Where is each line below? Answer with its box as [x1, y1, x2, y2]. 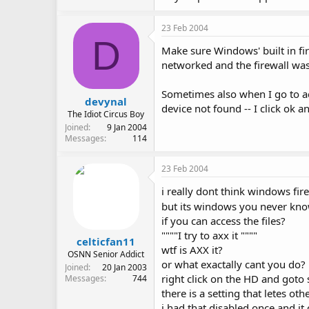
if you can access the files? [161, 213, 286, 228]
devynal [85, 94, 127, 108]
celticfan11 [77, 235, 135, 248]
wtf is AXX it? [161, 242, 223, 257]
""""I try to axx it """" [161, 228, 257, 242]
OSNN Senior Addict [68, 248, 144, 260]
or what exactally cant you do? [161, 257, 306, 271]
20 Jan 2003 [102, 261, 147, 273]
